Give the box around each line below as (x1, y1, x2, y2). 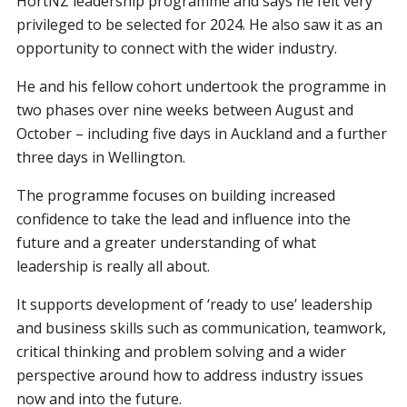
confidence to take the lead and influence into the (16, 208, 352, 229)
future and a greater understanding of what (16, 232, 317, 253)
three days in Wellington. (16, 146, 208, 167)
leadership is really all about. (16, 255, 211, 276)
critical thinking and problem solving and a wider (16, 341, 347, 362)
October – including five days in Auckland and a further (16, 123, 388, 144)
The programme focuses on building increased (16, 184, 336, 205)
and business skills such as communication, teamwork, (16, 317, 387, 338)
